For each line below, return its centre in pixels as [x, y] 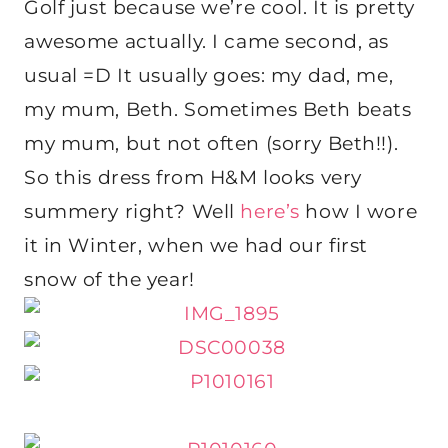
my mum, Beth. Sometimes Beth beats [218, 110]
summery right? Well [132, 212]
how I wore [358, 212]
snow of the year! [109, 280]
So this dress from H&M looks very [193, 178]
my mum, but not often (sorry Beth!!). [211, 144]
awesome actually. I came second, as [206, 42]
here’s [270, 212]
